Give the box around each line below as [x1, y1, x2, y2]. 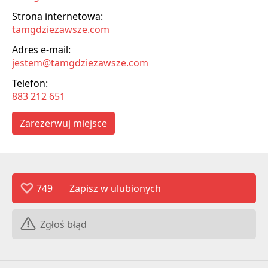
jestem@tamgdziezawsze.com [12, 56, 148, 69]
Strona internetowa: [12, 9, 103, 23]
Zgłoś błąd [40, 217, 87, 231]
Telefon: [12, 76, 48, 90]
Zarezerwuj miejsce [20, 116, 107, 130]
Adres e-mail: [12, 42, 71, 56]
